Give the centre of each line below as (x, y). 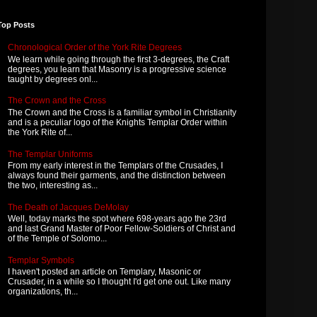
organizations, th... (43, 292)
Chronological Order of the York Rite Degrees (95, 48)
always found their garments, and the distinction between (117, 175)
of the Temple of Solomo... (57, 239)
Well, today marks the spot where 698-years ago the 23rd (117, 219)
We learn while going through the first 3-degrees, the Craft (119, 59)
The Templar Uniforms (50, 154)
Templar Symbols (41, 260)
